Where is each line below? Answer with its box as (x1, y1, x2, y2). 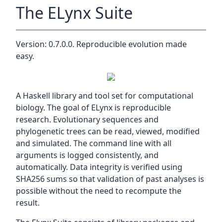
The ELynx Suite (16, 2, 133, 24)
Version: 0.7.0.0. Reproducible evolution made (16, 38, 187, 50)
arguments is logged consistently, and (16, 149, 159, 161)
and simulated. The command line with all (16, 137, 171, 149)
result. (16, 197, 40, 208)
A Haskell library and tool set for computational (16, 90, 193, 101)
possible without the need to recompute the (16, 185, 181, 196)
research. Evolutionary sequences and (16, 113, 159, 125)
